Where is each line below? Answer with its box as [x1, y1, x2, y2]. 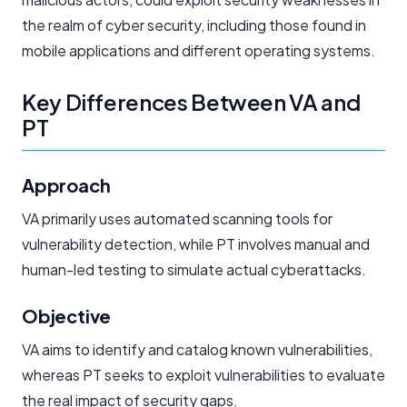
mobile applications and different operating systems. [22, 40, 375, 60]
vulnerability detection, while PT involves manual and [22, 233, 370, 253]
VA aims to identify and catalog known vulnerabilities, [22, 339, 372, 359]
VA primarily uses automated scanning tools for [22, 208, 333, 228]
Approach [22, 173, 111, 196]
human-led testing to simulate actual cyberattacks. [22, 259, 366, 279]
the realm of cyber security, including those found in [22, 15, 366, 35]
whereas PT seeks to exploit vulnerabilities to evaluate [22, 364, 385, 384]
